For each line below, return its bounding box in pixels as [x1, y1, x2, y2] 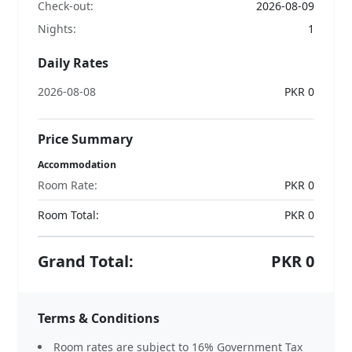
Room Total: [38, 207, 99, 222]
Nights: [38, 21, 76, 36]
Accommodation [38, 158, 116, 171]
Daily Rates [38, 54, 108, 71]
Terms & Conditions [38, 310, 159, 327]
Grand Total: [38, 251, 134, 272]
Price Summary [38, 130, 133, 148]
